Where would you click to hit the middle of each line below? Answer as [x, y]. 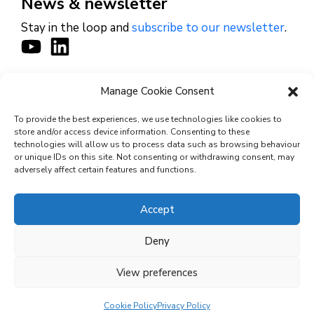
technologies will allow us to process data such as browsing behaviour [157, 144]
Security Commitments [70, 247]
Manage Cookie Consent [157, 91]
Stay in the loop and [76, 27]
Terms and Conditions [69, 275]
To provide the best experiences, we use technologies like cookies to [148, 119]
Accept [157, 209]
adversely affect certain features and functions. [105, 170]
